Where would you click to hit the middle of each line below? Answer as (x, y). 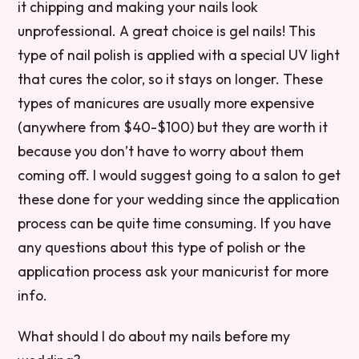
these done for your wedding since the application (179, 199)
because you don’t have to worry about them (161, 151)
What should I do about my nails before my (154, 336)
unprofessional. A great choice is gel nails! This (167, 30)
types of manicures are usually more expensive (166, 103)
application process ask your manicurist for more (173, 271)
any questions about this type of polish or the (162, 247)
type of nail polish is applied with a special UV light (179, 54)
